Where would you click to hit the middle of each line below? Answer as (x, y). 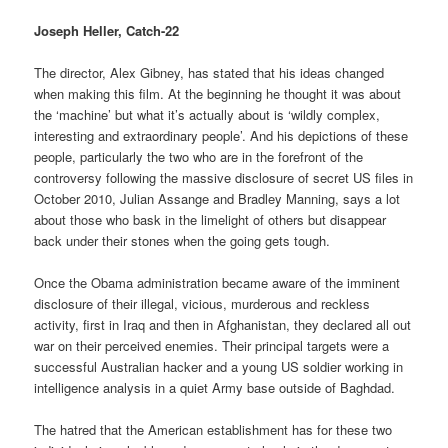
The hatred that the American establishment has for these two (213, 430)
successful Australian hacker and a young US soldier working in (219, 367)
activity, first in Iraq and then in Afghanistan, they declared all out (223, 325)
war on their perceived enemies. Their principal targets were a (212, 346)
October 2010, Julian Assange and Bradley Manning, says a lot (217, 199)
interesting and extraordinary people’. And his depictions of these (221, 136)
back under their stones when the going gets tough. (182, 241)
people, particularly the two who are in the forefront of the (199, 157)
